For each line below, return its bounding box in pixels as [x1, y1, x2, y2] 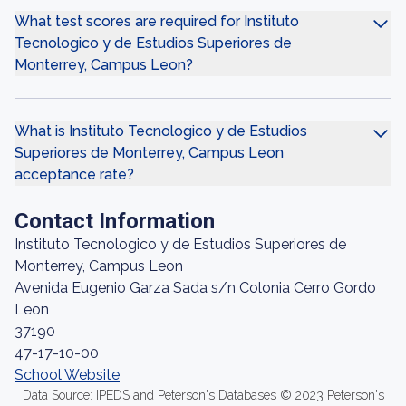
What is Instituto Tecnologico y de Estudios [14, 122, 307, 140]
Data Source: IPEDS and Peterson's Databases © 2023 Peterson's [22, 388, 384, 402]
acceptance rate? [14, 166, 134, 183]
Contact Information [14, 208, 215, 234]
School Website [14, 366, 120, 383]
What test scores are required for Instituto [14, 13, 299, 30]
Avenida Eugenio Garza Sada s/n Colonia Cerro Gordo [14, 279, 376, 296]
